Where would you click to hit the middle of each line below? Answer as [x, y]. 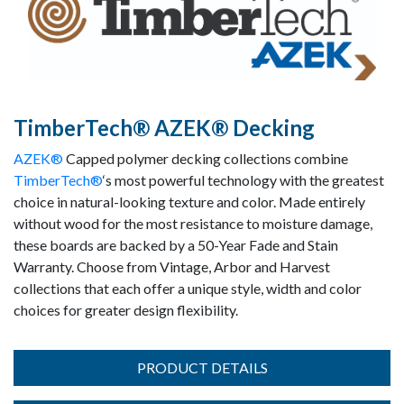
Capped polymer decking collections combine [206, 158]
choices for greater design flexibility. [126, 310]
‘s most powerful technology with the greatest [243, 180]
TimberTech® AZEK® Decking [164, 128]
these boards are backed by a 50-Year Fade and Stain [176, 245]
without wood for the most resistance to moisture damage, [193, 223]
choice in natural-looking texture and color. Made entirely [189, 202]
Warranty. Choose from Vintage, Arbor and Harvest [172, 266]
